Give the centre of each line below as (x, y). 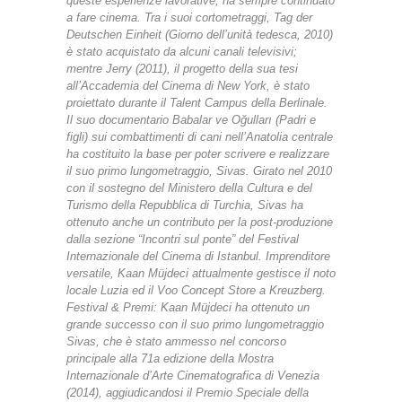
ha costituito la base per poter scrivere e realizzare (198, 154)
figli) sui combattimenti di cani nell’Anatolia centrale (200, 137)
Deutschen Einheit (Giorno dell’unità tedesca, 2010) (200, 35)
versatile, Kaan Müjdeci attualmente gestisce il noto (201, 274)
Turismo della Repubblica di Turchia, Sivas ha (185, 205)
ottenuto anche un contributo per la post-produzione (200, 223)
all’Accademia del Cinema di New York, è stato (188, 86)
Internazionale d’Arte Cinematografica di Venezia (193, 376)
